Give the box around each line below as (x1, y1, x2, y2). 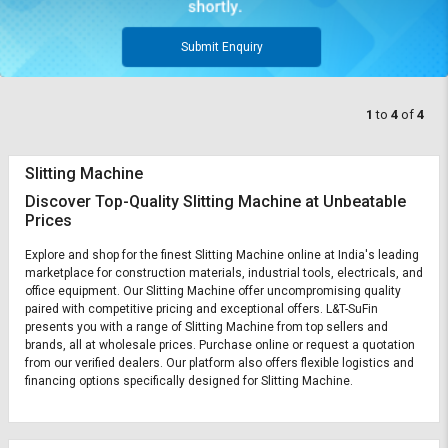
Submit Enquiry (180, 40, 263, 55)
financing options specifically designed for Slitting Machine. (25, 373, 353, 388)
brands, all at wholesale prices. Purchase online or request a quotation (25, 337, 415, 352)
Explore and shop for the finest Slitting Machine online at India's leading (25, 247, 419, 262)
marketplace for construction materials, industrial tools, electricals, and (25, 265, 423, 280)
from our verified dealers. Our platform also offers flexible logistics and (25, 355, 414, 370)
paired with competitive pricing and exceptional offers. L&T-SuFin (25, 301, 378, 316)
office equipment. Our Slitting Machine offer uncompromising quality (25, 283, 401, 298)
